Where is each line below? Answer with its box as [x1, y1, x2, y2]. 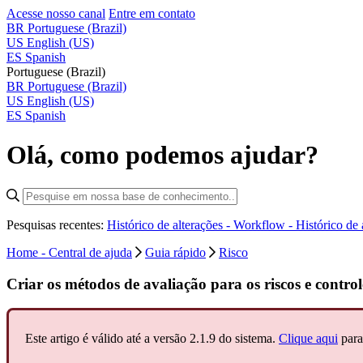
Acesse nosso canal [6, 6, 105, 20]
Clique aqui [279, 331, 338, 346]
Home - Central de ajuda [6, 245, 132, 259]
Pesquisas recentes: [6, 217, 107, 232]
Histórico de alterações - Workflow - [107, 217, 296, 232]
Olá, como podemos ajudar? [6, 140, 318, 170]
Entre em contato [109, 6, 195, 20]
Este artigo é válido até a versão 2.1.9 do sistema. [25, 331, 279, 346]
